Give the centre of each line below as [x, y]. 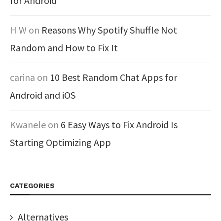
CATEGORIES [32, 185]
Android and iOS [43, 95]
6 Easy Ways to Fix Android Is [119, 125]
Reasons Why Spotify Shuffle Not [109, 30]
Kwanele [28, 125]
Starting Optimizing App [60, 142]
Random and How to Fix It [64, 48]
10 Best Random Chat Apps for [113, 77]
